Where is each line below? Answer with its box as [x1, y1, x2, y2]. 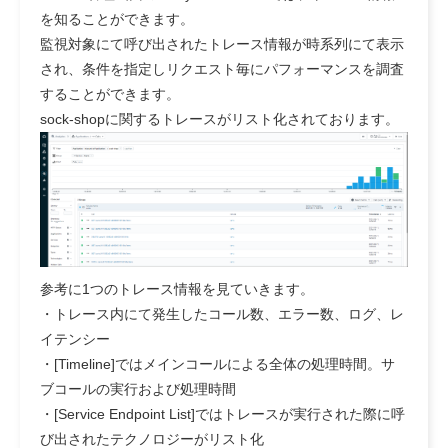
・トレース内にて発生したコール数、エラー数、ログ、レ [40, 306, 404, 323]
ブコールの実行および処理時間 [40, 381, 236, 398]
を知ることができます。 [40, 10, 194, 27]
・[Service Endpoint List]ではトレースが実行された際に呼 [40, 406, 405, 423]
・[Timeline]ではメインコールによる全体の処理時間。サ [40, 356, 395, 373]
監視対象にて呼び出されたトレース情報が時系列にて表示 [40, 35, 404, 52]
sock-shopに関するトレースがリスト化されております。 [40, 110, 399, 127]
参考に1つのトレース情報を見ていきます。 [40, 281, 314, 298]
